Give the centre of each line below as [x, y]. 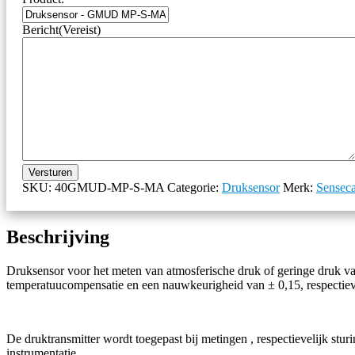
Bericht [40, 29]
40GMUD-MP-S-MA [109, 187]
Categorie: [195, 187]
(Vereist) [80, 29]
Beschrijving [58, 237]
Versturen [50, 172]
